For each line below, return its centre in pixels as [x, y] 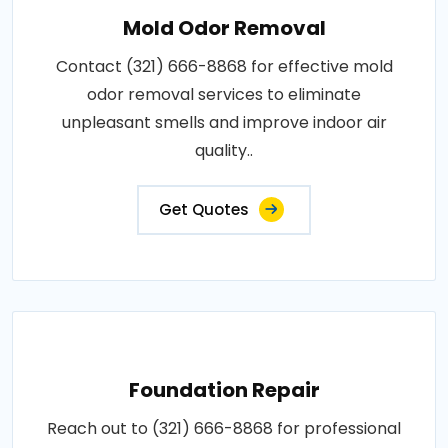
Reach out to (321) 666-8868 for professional [224, 428]
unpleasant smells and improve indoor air [224, 122]
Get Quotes [204, 209]
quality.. [224, 150]
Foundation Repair [224, 389]
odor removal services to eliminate [224, 94]
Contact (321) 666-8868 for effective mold [224, 66]
